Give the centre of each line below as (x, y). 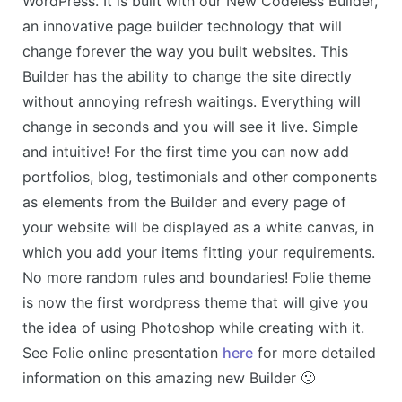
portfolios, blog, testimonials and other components (200, 176)
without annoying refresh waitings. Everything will (192, 101)
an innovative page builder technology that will (182, 26)
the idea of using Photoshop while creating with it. (193, 327)
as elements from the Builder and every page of (184, 201)
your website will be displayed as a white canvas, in (198, 227)
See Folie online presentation (122, 352)
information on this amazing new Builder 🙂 (169, 377)
